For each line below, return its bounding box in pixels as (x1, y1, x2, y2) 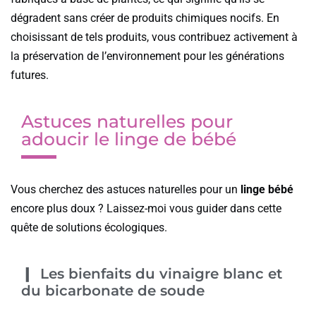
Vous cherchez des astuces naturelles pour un (11, 182, 241, 196)
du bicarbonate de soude (21, 281, 205, 299)
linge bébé (241, 182, 293, 196)
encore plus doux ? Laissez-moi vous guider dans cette (11, 201, 281, 215)
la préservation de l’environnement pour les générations (11, 49, 284, 63)
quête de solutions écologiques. (11, 220, 167, 234)
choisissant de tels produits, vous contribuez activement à (11, 30, 298, 44)
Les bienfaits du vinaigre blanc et (40, 265, 282, 282)
